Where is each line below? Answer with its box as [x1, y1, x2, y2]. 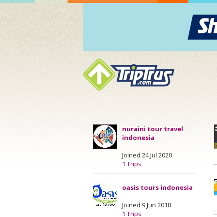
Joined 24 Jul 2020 [122, 151, 172, 159]
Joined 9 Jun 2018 [122, 201, 171, 209]
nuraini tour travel [122, 124, 183, 133]
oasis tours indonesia [122, 183, 193, 192]
